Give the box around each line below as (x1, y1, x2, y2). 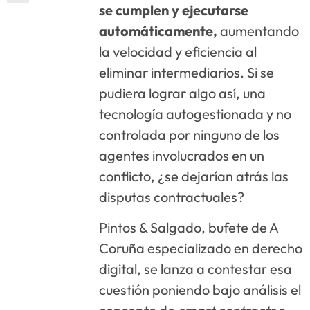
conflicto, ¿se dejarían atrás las (99, 167, 289, 185)
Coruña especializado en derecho (99, 239, 303, 257)
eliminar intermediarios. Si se (99, 64, 275, 81)
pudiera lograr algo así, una (99, 84, 266, 102)
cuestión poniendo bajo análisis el (99, 281, 302, 299)
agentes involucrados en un (99, 147, 265, 164)
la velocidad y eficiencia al (99, 43, 257, 60)
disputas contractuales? (99, 188, 245, 206)
